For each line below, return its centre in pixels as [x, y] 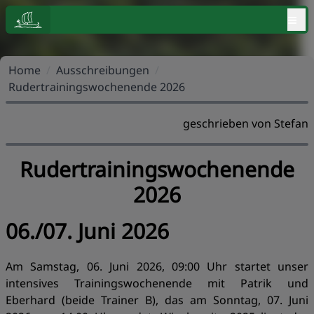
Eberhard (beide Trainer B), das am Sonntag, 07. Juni [157, 300]
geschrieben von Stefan [246, 123]
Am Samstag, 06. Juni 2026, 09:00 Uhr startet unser [157, 266]
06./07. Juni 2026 [87, 231]
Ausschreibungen [103, 70]
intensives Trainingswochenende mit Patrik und [157, 283]
